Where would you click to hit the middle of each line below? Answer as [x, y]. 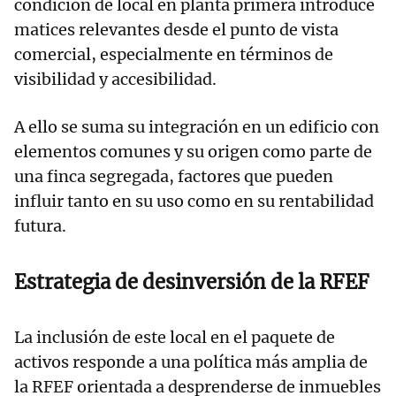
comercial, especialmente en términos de [174, 55]
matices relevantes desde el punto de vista [176, 30]
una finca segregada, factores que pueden [174, 177]
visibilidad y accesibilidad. [115, 80]
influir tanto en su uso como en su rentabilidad [194, 202]
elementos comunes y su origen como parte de [193, 152]
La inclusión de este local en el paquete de [175, 338]
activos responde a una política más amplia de [191, 362]
